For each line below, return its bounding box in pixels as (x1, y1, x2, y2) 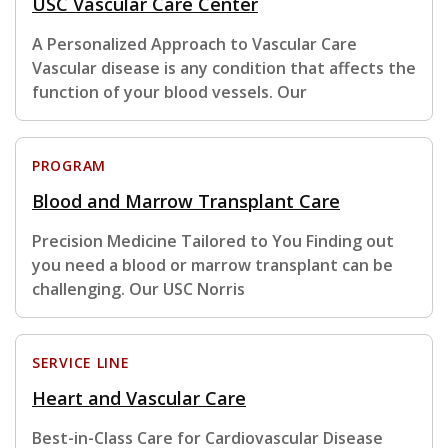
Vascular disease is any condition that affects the (32, 57, 416, 80)
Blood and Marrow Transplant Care (32, 189, 340, 214)
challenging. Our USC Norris (32, 278, 245, 301)
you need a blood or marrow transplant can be (32, 254, 393, 277)
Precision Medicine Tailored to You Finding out (32, 230, 394, 253)
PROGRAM (32, 156, 106, 176)
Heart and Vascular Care (32, 386, 246, 411)
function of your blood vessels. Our (32, 81, 307, 104)
